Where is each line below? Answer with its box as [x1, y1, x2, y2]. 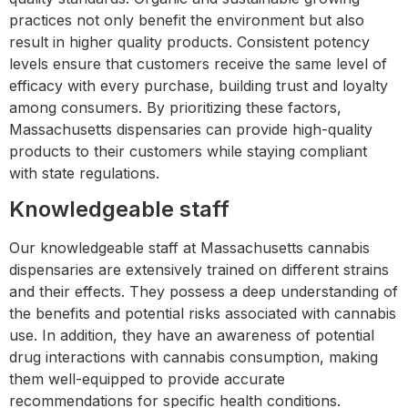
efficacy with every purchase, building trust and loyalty [9, 76, 388, 95]
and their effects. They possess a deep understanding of [9, 282, 398, 301]
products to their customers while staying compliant [9, 141, 367, 160]
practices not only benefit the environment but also [9, 10, 364, 29]
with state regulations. [9, 163, 159, 182]
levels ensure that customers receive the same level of [9, 54, 387, 73]
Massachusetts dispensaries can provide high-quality [9, 119, 372, 138]
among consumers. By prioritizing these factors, [9, 97, 342, 117]
